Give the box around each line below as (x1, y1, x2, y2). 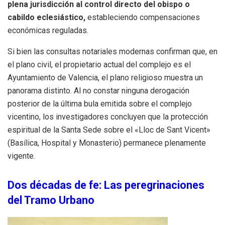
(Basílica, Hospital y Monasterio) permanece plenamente (8, 138, 206, 148)
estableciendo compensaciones (85, 12, 200, 22)
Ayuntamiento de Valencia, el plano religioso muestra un (8, 72, 203, 82)
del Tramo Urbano (8, 193, 94, 206)
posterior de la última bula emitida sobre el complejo (8, 98, 192, 108)
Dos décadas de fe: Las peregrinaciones (8, 178, 204, 191)
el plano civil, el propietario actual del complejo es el (8, 59, 191, 69)
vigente (8, 151, 34, 161)
